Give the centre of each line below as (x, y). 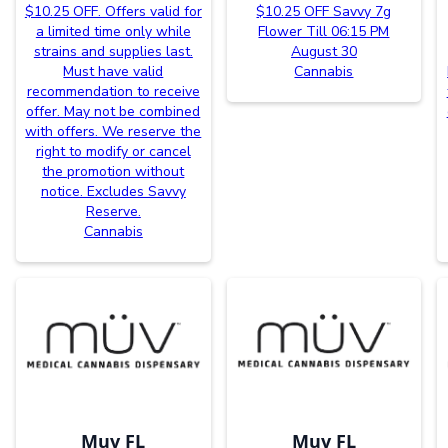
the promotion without (113, 172)
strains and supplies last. (113, 52)
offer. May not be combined (113, 112)
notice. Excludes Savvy (113, 192)
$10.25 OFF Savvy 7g (324, 12)
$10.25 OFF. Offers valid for (113, 12)
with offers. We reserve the (113, 132)
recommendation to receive (113, 92)
